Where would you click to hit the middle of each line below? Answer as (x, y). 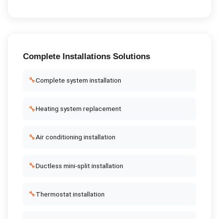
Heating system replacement (78, 109)
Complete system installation (78, 80)
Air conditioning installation (75, 137)
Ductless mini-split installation (79, 165)
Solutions (130, 56)
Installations (86, 56)
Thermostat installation (70, 194)
